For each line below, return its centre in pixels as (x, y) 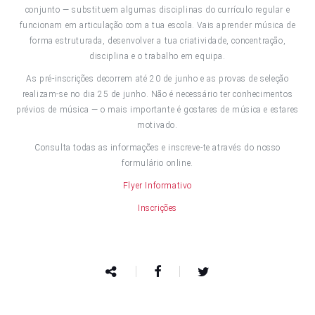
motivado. (157, 125)
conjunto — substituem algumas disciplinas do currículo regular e (157, 10)
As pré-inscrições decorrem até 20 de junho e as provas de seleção (157, 79)
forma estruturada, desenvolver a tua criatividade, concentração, (157, 41)
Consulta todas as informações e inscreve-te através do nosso (157, 148)
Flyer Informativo (157, 186)
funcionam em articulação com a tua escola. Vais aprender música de (157, 25)
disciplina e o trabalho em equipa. (157, 56)
